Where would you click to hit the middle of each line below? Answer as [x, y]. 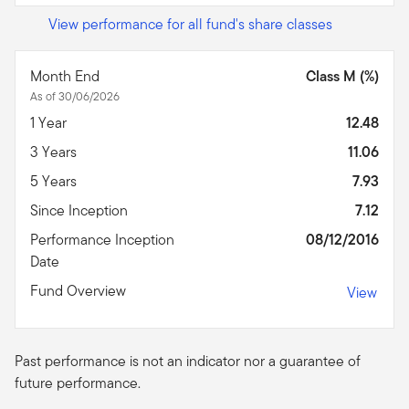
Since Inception [81, 210]
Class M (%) [342, 76]
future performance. [78, 383]
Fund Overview [80, 290]
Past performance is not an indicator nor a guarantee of [188, 361]
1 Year [50, 122]
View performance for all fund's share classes [190, 24]
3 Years [55, 152]
